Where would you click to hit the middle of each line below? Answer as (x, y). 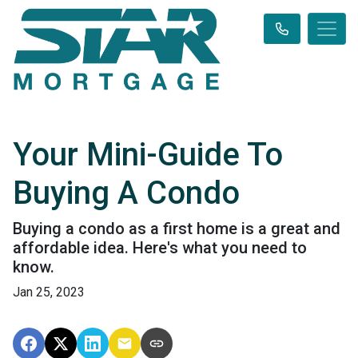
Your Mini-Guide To (148, 155)
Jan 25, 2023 (49, 292)
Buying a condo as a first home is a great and (177, 229)
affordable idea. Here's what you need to (160, 248)
